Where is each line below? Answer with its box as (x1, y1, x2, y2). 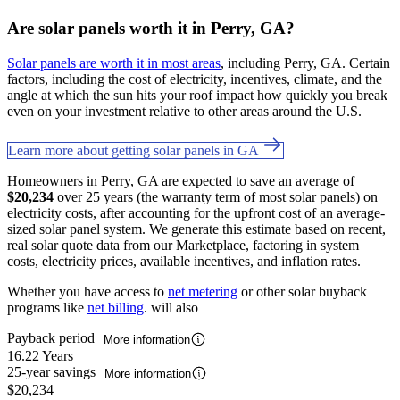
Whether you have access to (7, 283, 168, 299)
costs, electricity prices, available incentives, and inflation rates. (7, 253, 361, 269)
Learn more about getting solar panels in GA (8, 142, 262, 158)
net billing (87, 299, 144, 315)
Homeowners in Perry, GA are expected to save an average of (7, 172, 354, 188)
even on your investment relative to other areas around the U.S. (7, 103, 365, 119)
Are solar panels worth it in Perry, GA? (7, 19, 295, 38)
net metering (168, 283, 237, 299)
